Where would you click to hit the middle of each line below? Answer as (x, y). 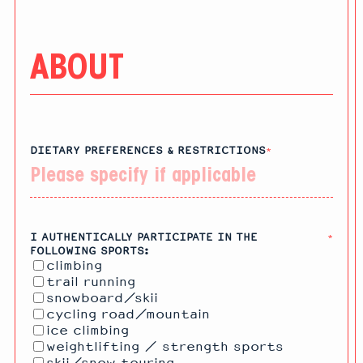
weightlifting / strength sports (165, 347)
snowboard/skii (102, 298)
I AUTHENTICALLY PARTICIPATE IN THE (144, 237)
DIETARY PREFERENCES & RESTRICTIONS (148, 150)
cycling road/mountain (128, 314)
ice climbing (88, 331)
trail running (91, 282)
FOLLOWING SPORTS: (89, 251)
